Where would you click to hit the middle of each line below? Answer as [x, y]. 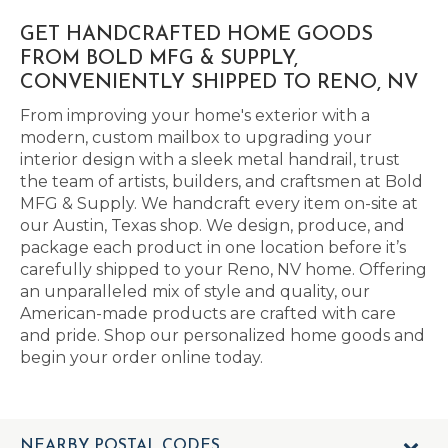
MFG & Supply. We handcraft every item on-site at [219, 203]
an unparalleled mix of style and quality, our [195, 291]
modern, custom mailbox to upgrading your [196, 137]
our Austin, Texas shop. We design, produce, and [212, 225]
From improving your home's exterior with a [195, 115]
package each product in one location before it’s [213, 247]
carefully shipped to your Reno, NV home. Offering [223, 269]
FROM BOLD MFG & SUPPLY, [159, 59]
